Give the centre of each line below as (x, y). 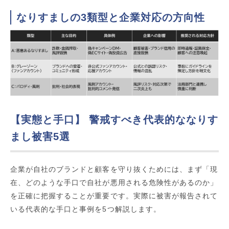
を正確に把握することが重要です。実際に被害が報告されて (114, 196)
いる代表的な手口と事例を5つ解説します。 (86, 209)
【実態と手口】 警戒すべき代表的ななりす (114, 119)
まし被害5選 (40, 136)
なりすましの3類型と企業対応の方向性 (111, 18)
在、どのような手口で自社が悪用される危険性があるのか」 (114, 182)
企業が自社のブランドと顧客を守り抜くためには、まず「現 (114, 169)
